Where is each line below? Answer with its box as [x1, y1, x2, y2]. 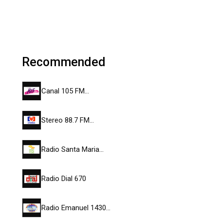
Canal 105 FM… [41, 87, 89, 95]
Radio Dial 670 [41, 174, 86, 183]
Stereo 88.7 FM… [41, 116, 94, 125]
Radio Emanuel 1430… [41, 203, 110, 212]
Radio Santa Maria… [41, 145, 104, 154]
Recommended [22, 55, 106, 69]
